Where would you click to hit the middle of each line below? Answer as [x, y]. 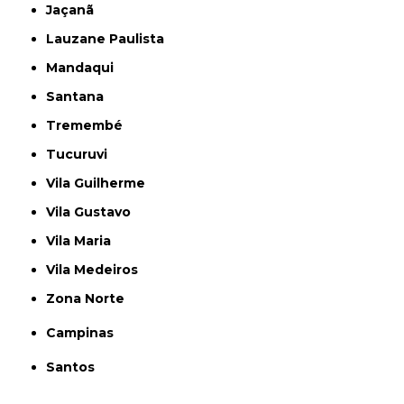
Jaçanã [73, 10]
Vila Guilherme [101, 183]
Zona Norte [90, 298]
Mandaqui [86, 68]
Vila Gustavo [93, 212]
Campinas [85, 333]
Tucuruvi [82, 154]
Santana [80, 96]
